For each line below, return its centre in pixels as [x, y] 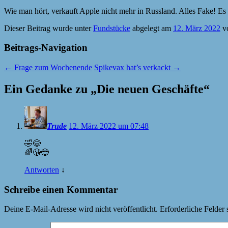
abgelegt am [152, 28]
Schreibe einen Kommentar [61, 189]
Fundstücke [112, 28]
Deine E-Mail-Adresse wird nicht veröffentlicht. [81, 209]
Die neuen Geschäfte [150, 89]
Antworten [42, 169]
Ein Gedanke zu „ [50, 89]
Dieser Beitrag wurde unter [49, 28]
